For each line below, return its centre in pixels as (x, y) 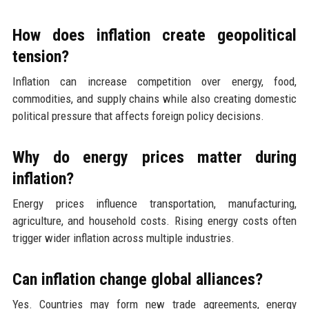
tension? (40, 57)
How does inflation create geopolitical (154, 36)
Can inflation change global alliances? (137, 280)
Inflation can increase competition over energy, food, (154, 82)
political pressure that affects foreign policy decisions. (138, 116)
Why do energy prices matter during (154, 158)
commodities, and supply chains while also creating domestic (154, 99)
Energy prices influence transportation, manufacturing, (154, 204)
